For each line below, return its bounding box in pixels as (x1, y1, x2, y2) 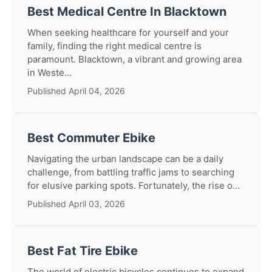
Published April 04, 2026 (27, 86, 125, 96)
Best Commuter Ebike (27, 131, 155, 145)
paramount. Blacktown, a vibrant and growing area (27, 53, 242, 65)
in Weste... (27, 67, 72, 78)
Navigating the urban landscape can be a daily (27, 153, 223, 165)
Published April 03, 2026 (27, 199, 125, 209)
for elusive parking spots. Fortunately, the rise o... (27, 180, 240, 191)
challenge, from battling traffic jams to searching (27, 166, 234, 178)
